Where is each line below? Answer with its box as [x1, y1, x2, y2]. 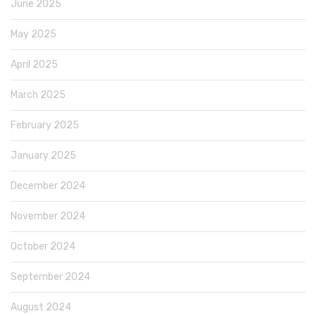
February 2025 [11, 119, 79, 131]
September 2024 [11, 270, 90, 283]
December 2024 [11, 179, 85, 192]
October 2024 [11, 240, 75, 253]
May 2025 [11, 28, 56, 40]
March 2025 [11, 88, 66, 101]
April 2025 [11, 58, 58, 71]
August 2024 [11, 300, 71, 313]
